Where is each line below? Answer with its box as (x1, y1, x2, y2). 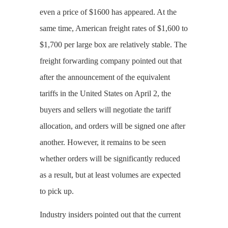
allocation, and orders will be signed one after (39, 121, 185, 130)
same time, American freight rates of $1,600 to (39, 23, 188, 33)
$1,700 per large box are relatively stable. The (39, 40, 187, 49)
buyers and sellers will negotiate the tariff (39, 105, 171, 114)
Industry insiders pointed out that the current (39, 210, 181, 219)
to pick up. (39, 186, 74, 195)
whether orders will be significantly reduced (39, 154, 180, 163)
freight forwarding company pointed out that (39, 56, 182, 65)
